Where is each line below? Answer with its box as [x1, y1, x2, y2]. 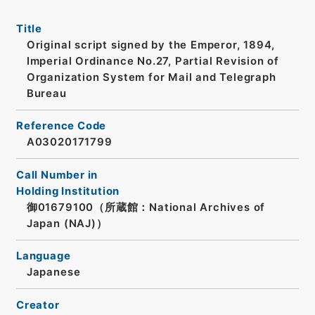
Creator [15, 298, 60, 311]
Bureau [26, 86, 67, 100]
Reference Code [15, 120, 107, 133]
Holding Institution [15, 184, 120, 198]
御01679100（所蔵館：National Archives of [26, 200, 266, 214]
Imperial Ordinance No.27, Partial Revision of [26, 54, 280, 67]
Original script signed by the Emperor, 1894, [26, 38, 276, 51]
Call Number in [15, 168, 98, 181]
